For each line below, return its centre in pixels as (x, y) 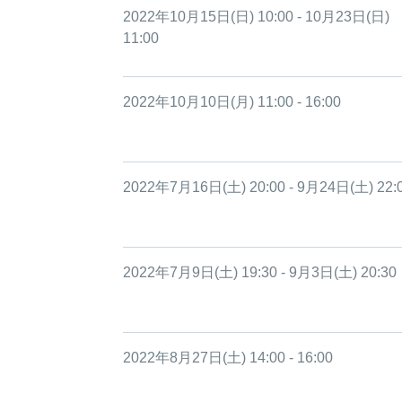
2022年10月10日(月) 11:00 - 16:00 (232, 102)
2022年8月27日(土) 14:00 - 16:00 (228, 358)
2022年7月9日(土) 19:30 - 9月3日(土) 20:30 (260, 272)
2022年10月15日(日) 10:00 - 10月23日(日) (256, 17)
